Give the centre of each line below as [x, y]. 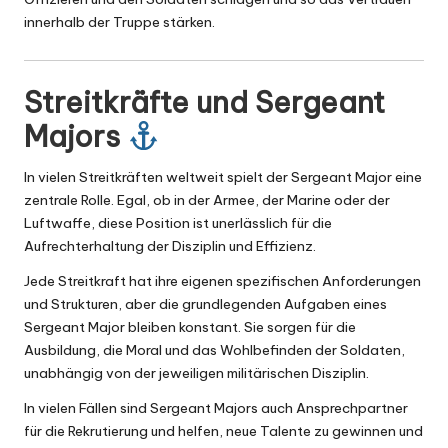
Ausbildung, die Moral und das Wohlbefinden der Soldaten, [214, 350]
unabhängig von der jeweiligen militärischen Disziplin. [196, 373]
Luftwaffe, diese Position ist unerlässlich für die [178, 223]
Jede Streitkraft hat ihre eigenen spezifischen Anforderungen [222, 281]
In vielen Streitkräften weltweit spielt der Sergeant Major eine [223, 177]
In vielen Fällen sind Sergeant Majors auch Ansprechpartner [216, 408]
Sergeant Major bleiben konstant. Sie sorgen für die [190, 327]
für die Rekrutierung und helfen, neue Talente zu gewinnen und [223, 431]
